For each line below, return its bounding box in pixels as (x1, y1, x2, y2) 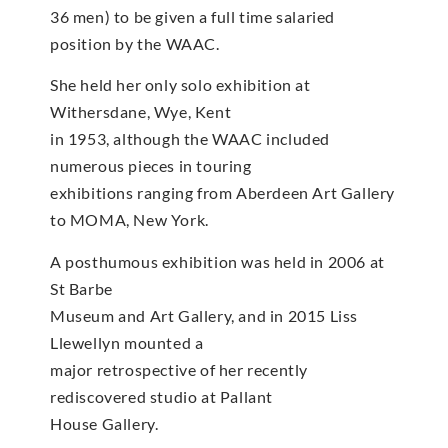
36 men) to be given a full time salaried (50, 6, 336, 26)
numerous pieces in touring (50, 156, 252, 176)
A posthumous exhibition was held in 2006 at (50, 251, 385, 271)
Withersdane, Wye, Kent (50, 102, 232, 122)
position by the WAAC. (50, 33, 220, 53)
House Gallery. (50, 413, 159, 433)
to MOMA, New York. (50, 210, 209, 230)
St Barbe (50, 278, 113, 298)
